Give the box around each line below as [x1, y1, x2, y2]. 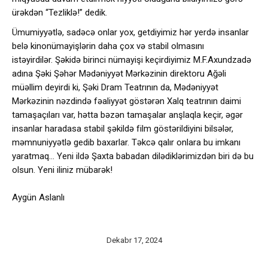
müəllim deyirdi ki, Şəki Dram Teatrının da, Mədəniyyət [12, 81, 218, 93]
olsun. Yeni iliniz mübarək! [12, 164, 112, 175]
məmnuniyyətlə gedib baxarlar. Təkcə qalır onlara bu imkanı [12, 136, 240, 148]
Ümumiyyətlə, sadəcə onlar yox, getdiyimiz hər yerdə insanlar [12, 26, 249, 38]
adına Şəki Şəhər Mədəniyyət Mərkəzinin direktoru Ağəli [12, 68, 226, 79]
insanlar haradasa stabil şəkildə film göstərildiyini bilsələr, [12, 123, 233, 134]
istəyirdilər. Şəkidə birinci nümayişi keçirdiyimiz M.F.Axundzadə [12, 54, 251, 65]
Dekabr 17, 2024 [106, 235, 162, 245]
